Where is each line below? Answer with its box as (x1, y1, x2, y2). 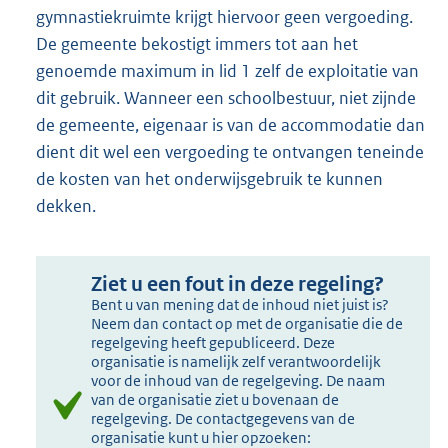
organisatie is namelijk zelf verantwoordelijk (91, 352, 382, 372)
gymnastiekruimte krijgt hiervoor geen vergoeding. (36, 6, 413, 29)
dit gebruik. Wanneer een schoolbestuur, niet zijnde (36, 87, 416, 110)
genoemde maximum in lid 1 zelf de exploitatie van (36, 60, 419, 83)
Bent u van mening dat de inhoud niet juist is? (91, 295, 390, 315)
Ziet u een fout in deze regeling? (91, 272, 385, 298)
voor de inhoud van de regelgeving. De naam (91, 371, 386, 391)
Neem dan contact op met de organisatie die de (91, 314, 404, 334)
